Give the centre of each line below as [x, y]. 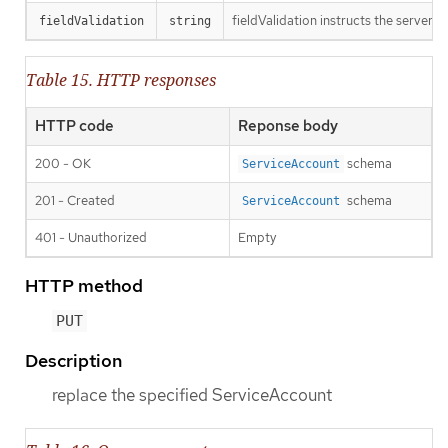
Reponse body [288, 125]
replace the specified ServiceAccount [192, 394]
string [190, 21]
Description [73, 360]
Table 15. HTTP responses [121, 79]
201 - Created [75, 200]
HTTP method [84, 285]
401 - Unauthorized [91, 237]
